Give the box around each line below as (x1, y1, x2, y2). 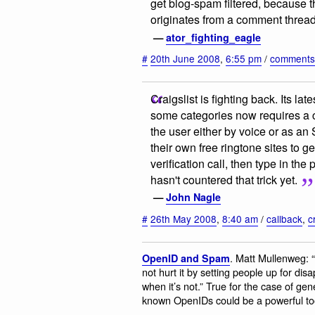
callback (266, 211, 302, 226)
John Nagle (166, 190, 221, 205)
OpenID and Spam (142, 250, 230, 265)
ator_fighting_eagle (166, 30, 261, 44)
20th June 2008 (150, 51, 220, 66)
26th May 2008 (150, 211, 217, 226)
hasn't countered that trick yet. (150, 171, 297, 188)
